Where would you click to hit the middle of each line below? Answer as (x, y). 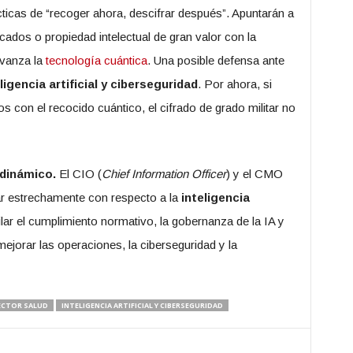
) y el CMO (254, 174)
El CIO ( (78, 174)
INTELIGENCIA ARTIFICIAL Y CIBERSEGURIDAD (142, 305)
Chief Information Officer (163, 174)
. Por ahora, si (234, 84)
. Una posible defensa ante (216, 60)
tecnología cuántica (96, 60)
